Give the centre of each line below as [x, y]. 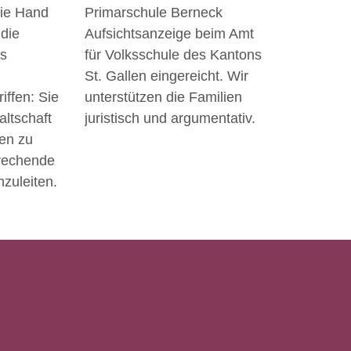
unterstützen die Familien [163, 97]
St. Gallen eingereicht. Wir [166, 76]
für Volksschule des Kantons [173, 54]
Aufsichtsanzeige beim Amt [169, 33]
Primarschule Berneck [153, 12]
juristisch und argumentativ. [170, 118]
